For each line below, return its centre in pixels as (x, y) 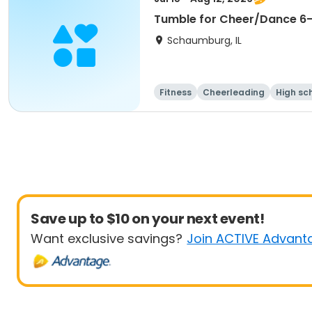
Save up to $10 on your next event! (148, 219)
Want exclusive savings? (107, 239)
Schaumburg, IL (204, 40)
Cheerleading (234, 92)
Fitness (175, 92)
